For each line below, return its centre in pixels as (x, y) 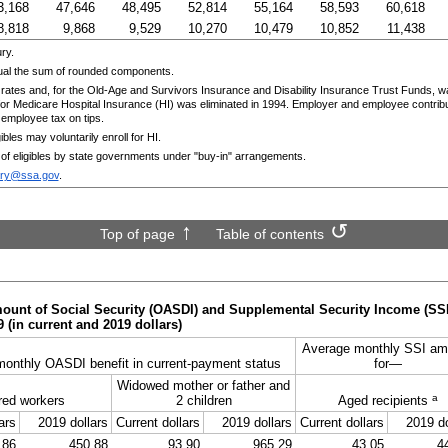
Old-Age (106, 89)
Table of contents (270, 233)
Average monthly (353, 348)
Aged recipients (384, 400)
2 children (203, 400)
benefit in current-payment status (183, 363)
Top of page (137, 233)
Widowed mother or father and (203, 385)
